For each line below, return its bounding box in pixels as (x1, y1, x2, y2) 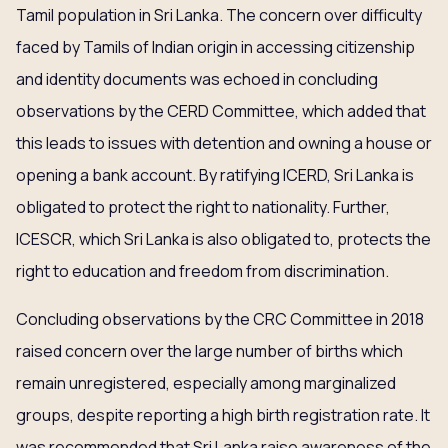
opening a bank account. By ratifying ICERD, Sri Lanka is (16, 164, 414, 186)
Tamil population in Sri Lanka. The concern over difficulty (16, 4, 422, 26)
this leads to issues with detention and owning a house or (16, 132, 432, 154)
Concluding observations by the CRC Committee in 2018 (16, 308, 424, 330)
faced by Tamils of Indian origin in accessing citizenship (16, 36, 415, 58)
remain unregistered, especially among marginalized (16, 372, 396, 394)
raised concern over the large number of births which (16, 340, 403, 362)
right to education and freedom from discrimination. (16, 260, 389, 282)
